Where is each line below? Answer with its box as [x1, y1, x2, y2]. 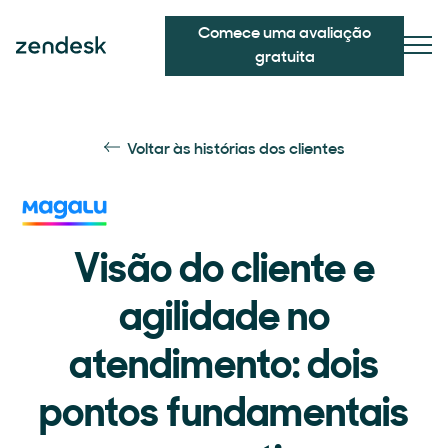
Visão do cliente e [73, 252, 375, 292]
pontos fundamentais [39, 396, 409, 436]
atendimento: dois [69, 348, 379, 388]
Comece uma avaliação [198, 26, 372, 42]
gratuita [254, 50, 315, 66]
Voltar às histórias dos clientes [126, 142, 345, 158]
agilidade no [118, 300, 330, 340]
